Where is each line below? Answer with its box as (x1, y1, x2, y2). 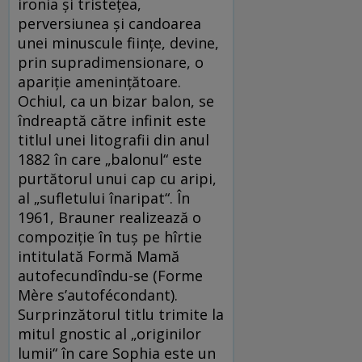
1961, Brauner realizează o (18, 207, 201, 227)
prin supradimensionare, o (18, 52, 204, 72)
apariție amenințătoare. (18, 71, 181, 91)
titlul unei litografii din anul (18, 129, 209, 149)
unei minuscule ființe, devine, (18, 32, 219, 53)
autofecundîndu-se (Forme (18, 265, 203, 285)
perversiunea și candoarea (18, 13, 201, 33)
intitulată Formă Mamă (18, 246, 179, 266)
